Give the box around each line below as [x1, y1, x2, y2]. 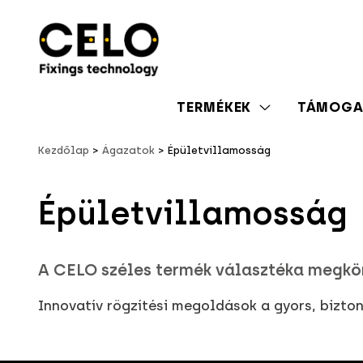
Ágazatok [102, 144, 155, 157]
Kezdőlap [38, 144, 89, 157]
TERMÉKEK [177, 98, 252, 115]
